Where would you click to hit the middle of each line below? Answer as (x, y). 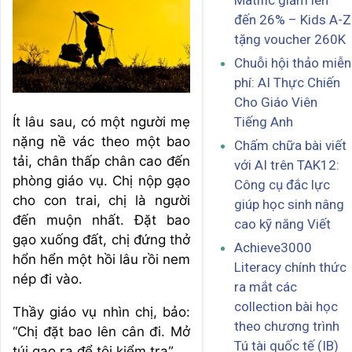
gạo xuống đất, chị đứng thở (101, 239)
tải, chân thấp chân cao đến (101, 161)
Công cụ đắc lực (282, 185)
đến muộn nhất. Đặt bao (101, 220)
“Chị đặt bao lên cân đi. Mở (101, 331)
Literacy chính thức (290, 268)
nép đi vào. (48, 279)
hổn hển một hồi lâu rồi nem (101, 259)
